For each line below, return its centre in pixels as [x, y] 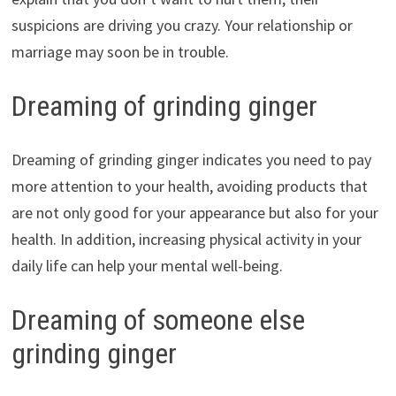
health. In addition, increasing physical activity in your [186, 239]
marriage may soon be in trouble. [120, 52]
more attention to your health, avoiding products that [189, 186]
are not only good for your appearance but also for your [194, 212]
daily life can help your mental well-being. [147, 265]
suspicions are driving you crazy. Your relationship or [182, 26]
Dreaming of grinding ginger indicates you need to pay [191, 159]
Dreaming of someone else [158, 320]
